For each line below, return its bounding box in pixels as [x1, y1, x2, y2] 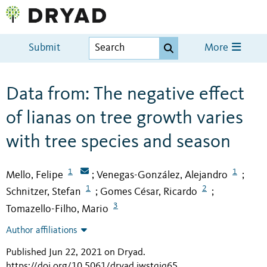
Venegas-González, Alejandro [97, 169, 228, 181]
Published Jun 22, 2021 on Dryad [6, 247, 143, 258]
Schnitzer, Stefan [6, 187, 81, 198]
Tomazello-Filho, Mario [6, 204, 108, 215]
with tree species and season [6, 132, 231, 152]
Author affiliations [6, 226, 77, 236]
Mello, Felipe [6, 169, 63, 181]
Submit [29, 43, 61, 54]
